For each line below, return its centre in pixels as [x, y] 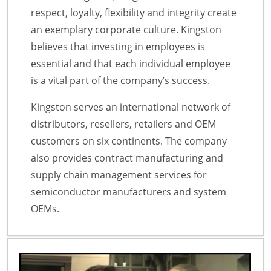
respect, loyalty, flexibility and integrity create [134, 13]
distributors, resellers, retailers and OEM [123, 124]
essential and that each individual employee [131, 64]
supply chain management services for [119, 175]
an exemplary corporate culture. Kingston [126, 30]
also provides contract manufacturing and [127, 158]
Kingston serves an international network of [131, 107]
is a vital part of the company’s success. [120, 81]
